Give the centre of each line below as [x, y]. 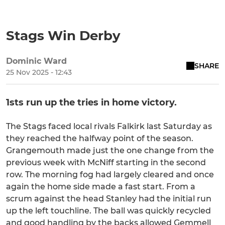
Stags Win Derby [63, 36]
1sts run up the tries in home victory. [91, 103]
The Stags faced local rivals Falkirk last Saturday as [109, 127]
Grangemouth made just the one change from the [110, 151]
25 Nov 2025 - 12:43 [39, 73]
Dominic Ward [36, 61]
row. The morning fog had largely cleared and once [110, 175]
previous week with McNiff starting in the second [106, 163]
